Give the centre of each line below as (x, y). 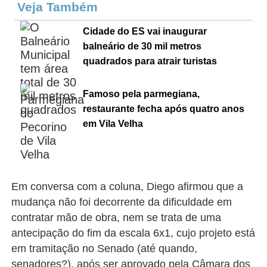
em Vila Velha (113, 124)
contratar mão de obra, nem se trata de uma (117, 218)
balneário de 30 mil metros (142, 46)
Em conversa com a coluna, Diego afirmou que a (128, 187)
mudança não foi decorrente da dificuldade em (122, 202)
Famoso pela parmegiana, (142, 94)
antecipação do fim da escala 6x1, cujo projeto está (133, 233)
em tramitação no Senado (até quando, (105, 249)
